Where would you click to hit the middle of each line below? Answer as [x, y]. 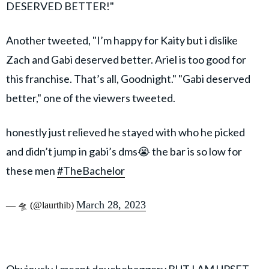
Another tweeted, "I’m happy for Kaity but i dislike [122, 41]
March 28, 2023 [111, 205]
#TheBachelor [91, 171]
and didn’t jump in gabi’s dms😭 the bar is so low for [124, 152]
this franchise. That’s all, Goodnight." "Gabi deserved [128, 79]
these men [32, 171]
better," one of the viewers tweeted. [92, 98]
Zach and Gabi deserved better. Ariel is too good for [126, 60]
